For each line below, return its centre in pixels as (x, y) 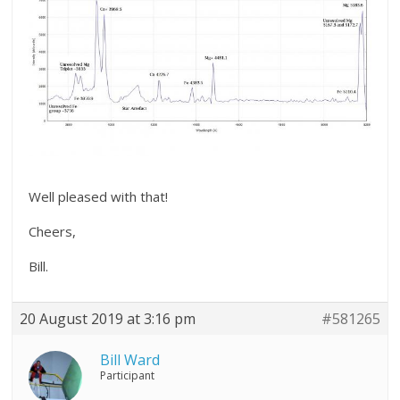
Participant (128, 376)
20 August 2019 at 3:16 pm (108, 319)
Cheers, (53, 232)
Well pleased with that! (99, 197)
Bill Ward (130, 360)
